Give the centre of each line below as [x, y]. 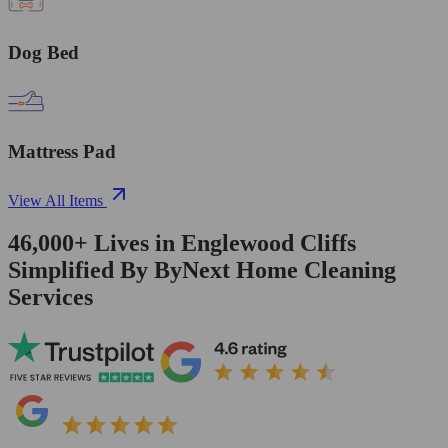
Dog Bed [43, 52]
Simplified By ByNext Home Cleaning [202, 269]
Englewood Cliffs [268, 242]
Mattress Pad [62, 152]
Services [50, 296]
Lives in [134, 242]
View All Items [55, 200]
